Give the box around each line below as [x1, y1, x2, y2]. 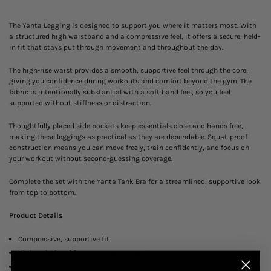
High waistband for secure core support [18, 249, 149, 258]
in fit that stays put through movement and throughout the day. [9, 43, 223, 52]
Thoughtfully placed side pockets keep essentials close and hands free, [9, 122, 243, 131]
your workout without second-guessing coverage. [9, 154, 172, 163]
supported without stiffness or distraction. [9, 99, 151, 108]
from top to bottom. [9, 188, 76, 197]
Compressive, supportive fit [18, 235, 109, 244]
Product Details [9, 211, 62, 220]
